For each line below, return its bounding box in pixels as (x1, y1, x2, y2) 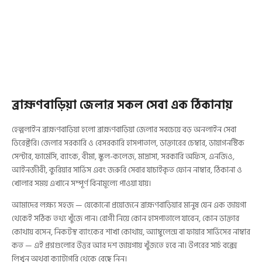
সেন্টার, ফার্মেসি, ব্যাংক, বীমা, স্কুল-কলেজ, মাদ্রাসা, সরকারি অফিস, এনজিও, (12, 149, 235, 163)
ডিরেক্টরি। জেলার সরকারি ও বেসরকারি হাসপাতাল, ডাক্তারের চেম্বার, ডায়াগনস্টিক (12, 136, 244, 150)
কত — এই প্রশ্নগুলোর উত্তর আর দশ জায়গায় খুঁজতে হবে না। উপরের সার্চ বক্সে (12, 238, 237, 252)
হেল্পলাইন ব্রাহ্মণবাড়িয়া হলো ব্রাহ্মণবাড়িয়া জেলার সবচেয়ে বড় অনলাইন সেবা (12, 122, 236, 136)
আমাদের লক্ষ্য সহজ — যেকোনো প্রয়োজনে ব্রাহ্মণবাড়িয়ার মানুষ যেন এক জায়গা (12, 198, 246, 212)
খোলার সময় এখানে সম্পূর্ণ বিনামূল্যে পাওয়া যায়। (12, 176, 151, 190)
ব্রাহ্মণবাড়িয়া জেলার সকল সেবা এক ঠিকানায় (12, 95, 233, 115)
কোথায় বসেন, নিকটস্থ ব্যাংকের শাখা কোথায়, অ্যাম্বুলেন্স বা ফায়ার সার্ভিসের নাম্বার (12, 225, 250, 239)
